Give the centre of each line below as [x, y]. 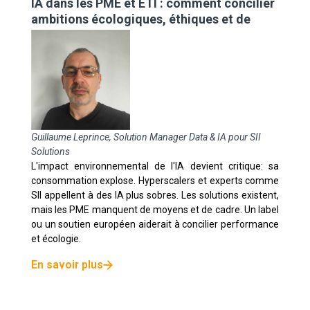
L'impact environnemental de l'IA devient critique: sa [155, 166]
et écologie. [56, 239]
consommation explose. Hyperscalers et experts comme [155, 181]
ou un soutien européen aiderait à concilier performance [155, 225]
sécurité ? [59, 35]
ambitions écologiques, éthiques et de [140, 19]
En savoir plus [67, 265]
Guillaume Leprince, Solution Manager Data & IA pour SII [146, 137]
